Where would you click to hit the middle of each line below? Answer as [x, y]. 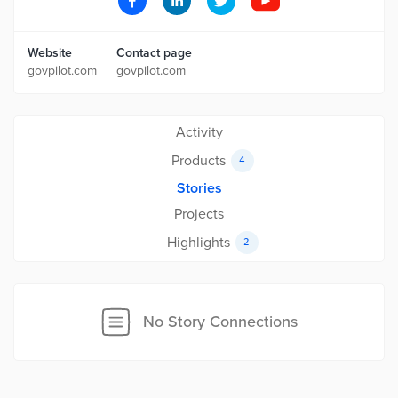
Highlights [198, 242]
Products [198, 160]
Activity [199, 132]
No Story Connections [220, 322]
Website [50, 53]
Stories [199, 188]
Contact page [154, 53]
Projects [199, 214]
